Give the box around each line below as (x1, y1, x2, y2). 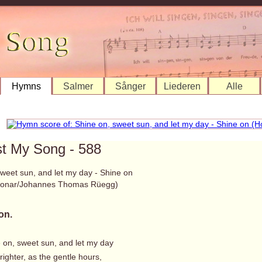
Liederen (164, 81, 201, 91)
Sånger (115, 81, 146, 91)
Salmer (63, 81, 93, 91)
